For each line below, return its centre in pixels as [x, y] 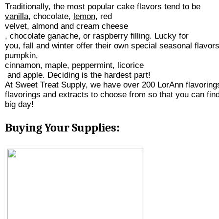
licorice [131, 65]
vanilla [17, 16]
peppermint [92, 65]
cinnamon [22, 65]
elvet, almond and [43, 26]
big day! [21, 104]
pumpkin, [22, 55]
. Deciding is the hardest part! [98, 75]
